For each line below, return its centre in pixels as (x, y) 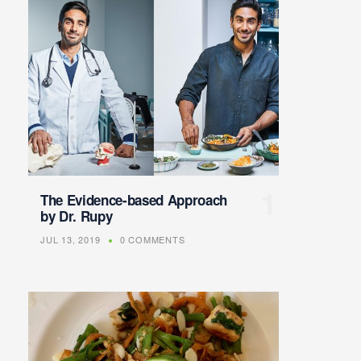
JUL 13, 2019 (71, 240)
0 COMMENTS (152, 240)
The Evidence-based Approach (134, 200)
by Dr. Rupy (77, 216)
